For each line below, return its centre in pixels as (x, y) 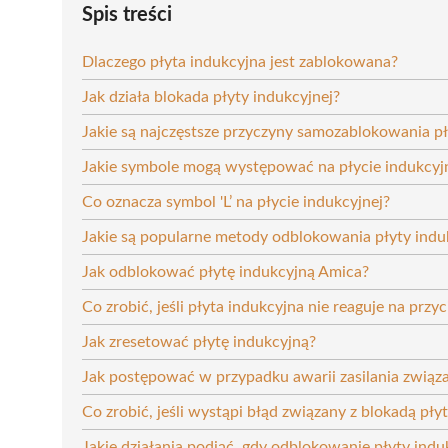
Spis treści (127, 14)
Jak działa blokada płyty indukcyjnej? (211, 96)
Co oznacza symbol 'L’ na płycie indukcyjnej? (236, 201)
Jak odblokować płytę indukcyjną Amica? (225, 271)
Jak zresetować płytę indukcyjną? (199, 341)
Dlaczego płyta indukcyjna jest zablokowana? (240, 61)
